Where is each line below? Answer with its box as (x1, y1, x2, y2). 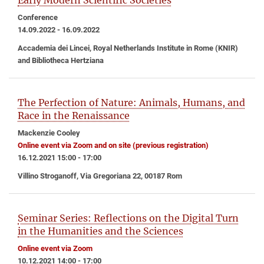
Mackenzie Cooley (18, 128, 80, 137)
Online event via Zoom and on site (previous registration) (18, 141, 209, 150)
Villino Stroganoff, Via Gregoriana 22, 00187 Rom (18, 171, 182, 180)
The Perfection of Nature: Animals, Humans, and (18, 97, 245, 108)
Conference (18, 13, 58, 22)
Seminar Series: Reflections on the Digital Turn (18, 212, 239, 224)
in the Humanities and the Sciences (18, 225, 183, 237)
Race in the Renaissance (18, 110, 130, 121)
